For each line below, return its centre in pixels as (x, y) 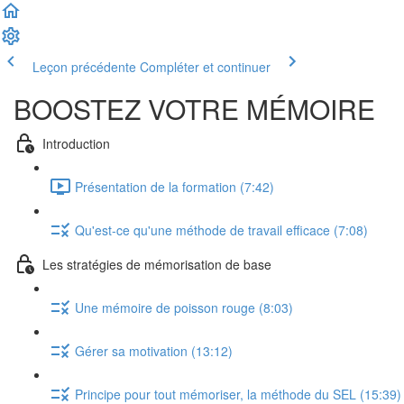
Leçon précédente (84, 67)
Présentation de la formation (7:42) (174, 186)
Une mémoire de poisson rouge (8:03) (184, 307)
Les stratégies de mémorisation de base (157, 264)
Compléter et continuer (205, 67)
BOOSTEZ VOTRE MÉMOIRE (194, 109)
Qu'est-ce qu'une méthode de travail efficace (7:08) (221, 230)
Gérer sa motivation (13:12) (154, 350)
